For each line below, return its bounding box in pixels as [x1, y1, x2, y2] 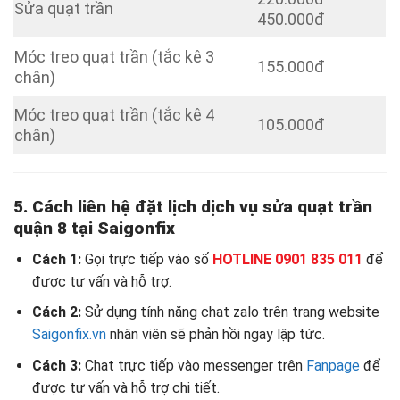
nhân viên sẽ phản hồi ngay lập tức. [105, 326, 325, 344]
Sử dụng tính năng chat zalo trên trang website [80, 304, 379, 321]
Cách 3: [31, 356, 81, 374]
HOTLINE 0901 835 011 [212, 250, 362, 268]
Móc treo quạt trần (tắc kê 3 [14, 47, 214, 67]
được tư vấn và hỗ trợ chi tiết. [31, 379, 220, 396]
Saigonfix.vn [31, 326, 106, 344]
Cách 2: [31, 304, 81, 321]
